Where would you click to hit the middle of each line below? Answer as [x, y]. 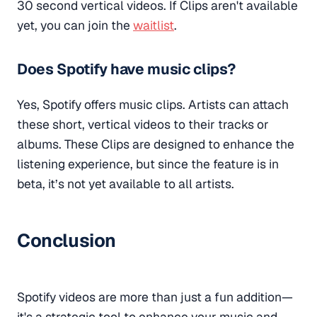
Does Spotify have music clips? [126, 69]
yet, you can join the [75, 25]
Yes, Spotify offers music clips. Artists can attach [153, 105]
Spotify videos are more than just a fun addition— [155, 297]
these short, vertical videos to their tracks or [143, 125]
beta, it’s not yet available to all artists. [126, 184]
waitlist [154, 25]
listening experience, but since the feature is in [148, 164]
